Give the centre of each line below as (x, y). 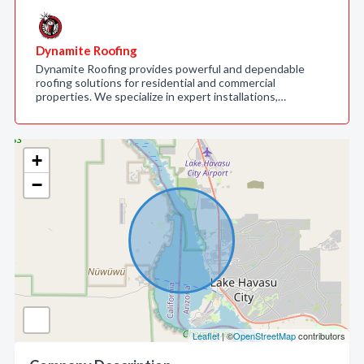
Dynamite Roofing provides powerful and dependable (170, 69)
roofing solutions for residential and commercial (156, 82)
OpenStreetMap (264, 336)
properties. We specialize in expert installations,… (161, 96)
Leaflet (206, 336)
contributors (321, 336)
